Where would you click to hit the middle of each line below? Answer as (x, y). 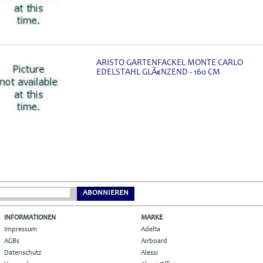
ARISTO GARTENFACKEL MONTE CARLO (170, 63)
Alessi (149, 253)
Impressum (21, 229)
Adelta (151, 229)
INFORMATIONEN (30, 218)
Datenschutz (23, 253)
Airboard (154, 241)
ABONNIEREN (106, 193)
